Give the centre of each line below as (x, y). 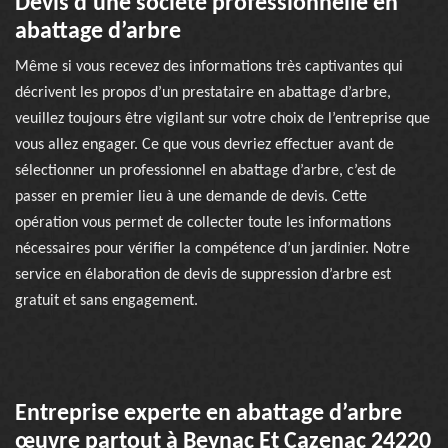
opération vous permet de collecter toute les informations (203, 223)
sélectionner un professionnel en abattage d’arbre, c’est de (205, 171)
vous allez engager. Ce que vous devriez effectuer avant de (204, 145)
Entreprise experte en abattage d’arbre (208, 414)
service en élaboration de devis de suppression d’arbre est (203, 275)
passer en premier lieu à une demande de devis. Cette (191, 197)
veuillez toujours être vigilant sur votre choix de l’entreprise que (222, 119)
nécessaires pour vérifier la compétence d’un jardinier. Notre (212, 249)
